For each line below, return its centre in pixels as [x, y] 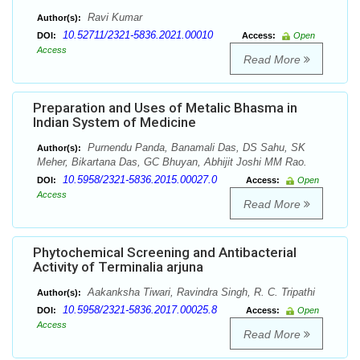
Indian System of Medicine [115, 123]
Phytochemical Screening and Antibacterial [165, 253]
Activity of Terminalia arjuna [118, 267]
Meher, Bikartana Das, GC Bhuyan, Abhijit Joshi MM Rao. [172, 162]
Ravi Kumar [113, 18]
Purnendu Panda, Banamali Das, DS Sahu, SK [195, 148]
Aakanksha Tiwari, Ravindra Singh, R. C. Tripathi [200, 292]
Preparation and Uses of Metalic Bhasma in [165, 108]
